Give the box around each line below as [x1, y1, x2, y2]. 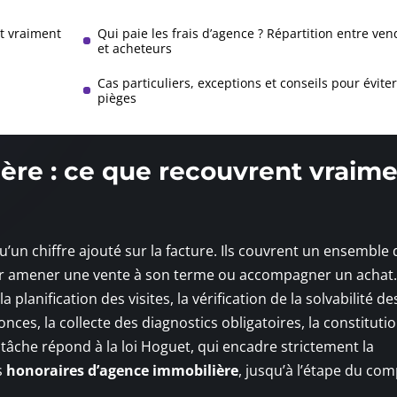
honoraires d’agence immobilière [6, 360, 238, 380]
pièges [97, 89, 136, 106]
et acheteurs [97, 39, 172, 57]
